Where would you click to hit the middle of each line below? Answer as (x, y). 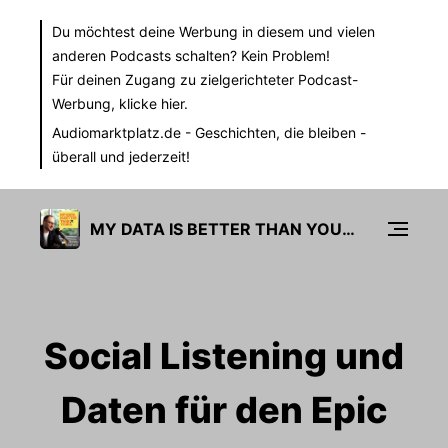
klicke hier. (153, 103)
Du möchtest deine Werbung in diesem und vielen (213, 31)
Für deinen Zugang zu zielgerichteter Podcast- (205, 79)
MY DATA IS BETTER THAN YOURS (348, 228)
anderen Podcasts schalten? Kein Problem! (191, 55)
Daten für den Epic (224, 410)
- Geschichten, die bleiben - (273, 132)
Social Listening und (224, 356)
